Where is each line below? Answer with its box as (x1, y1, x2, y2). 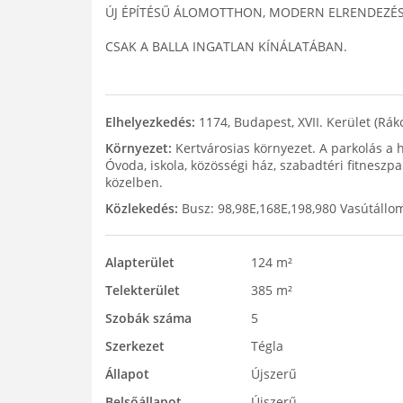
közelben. (105, 174, 163, 191)
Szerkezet (105, 337, 165, 354)
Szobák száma (105, 309, 192, 327)
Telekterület (105, 282, 180, 299)
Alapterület (105, 254, 175, 271)
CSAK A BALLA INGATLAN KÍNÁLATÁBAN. (105, 38, 347, 55)
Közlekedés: (105, 200, 178, 217)
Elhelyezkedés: (105, 113, 195, 130)
